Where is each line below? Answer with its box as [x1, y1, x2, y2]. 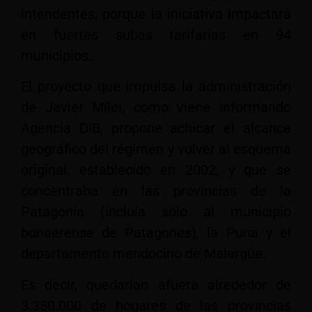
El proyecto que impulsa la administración [21, 78, 291, 95]
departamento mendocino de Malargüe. [21, 245, 266, 263]
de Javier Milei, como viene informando [21, 99, 291, 116]
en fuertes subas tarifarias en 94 [21, 26, 291, 43]
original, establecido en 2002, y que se [21, 162, 291, 179]
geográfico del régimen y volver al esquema [21, 141, 291, 158]
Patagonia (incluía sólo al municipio [21, 203, 291, 221]
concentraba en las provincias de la [21, 182, 291, 200]
